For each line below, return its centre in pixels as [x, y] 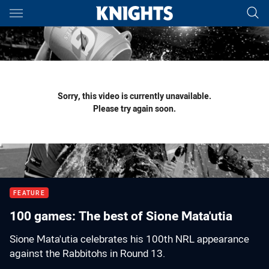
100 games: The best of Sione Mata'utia [121, 216]
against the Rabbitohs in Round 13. [87, 253]
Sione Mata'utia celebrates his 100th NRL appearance [129, 239]
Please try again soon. [134, 108]
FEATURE [29, 193]
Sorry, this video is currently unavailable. [134, 96]
